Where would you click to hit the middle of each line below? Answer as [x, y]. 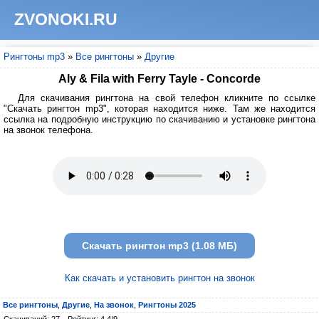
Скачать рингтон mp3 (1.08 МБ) [159, 246]
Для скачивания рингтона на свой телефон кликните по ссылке [167, 98]
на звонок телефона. [48, 130]
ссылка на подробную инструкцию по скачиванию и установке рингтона [159, 119]
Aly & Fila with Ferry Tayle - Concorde [159, 79]
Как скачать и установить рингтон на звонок [159, 278]
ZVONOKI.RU [66, 19]
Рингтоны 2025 [167, 305]
